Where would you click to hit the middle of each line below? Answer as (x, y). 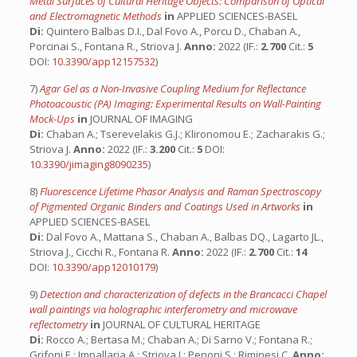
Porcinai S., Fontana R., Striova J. (106, 46)
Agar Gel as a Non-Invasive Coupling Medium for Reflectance (173, 88)
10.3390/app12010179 (103, 267)
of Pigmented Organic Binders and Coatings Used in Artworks (166, 206)
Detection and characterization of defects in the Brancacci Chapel (183, 294)
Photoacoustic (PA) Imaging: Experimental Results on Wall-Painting (175, 104)
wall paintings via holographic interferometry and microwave (163, 309)
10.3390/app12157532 (103, 61)
